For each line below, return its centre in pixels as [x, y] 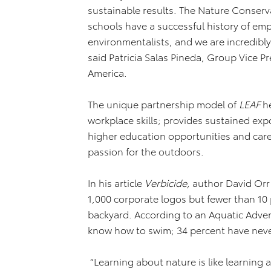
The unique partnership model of [163, 104]
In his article [116, 182]
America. [107, 72]
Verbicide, [168, 182]
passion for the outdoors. [146, 151]
